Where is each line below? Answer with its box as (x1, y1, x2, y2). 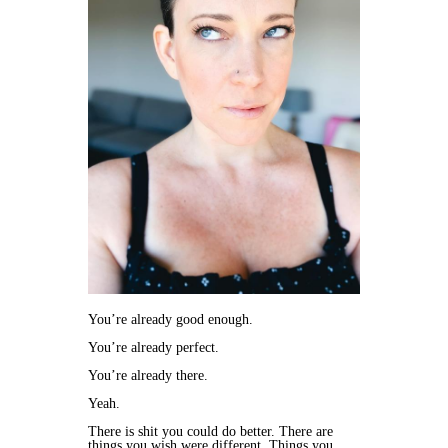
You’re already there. (88, 368, 208, 384)
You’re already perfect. (88, 340, 219, 356)
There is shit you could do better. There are (88, 424, 333, 440)
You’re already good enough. (88, 312, 253, 328)
